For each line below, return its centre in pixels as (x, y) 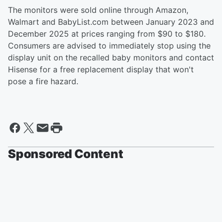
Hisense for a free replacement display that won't (101, 70)
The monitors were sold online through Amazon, (98, 10)
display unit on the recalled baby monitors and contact (111, 58)
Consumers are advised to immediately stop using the (109, 46)
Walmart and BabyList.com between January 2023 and (111, 22)
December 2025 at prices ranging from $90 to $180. (107, 34)
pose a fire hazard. (43, 82)
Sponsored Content (66, 154)
